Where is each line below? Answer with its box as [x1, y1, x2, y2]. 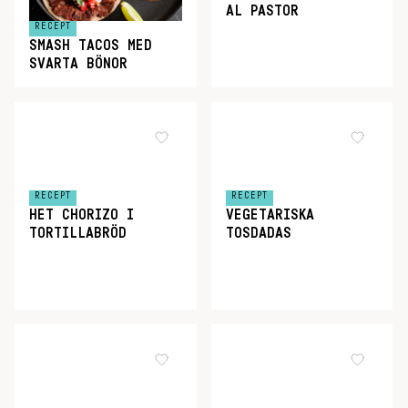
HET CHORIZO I [29, 208, 134, 223]
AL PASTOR [225, 4, 299, 19]
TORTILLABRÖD [29, 226, 127, 241]
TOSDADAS [225, 226, 291, 241]
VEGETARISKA [225, 208, 314, 223]
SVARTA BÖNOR [29, 56, 127, 71]
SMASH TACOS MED [29, 38, 152, 53]
